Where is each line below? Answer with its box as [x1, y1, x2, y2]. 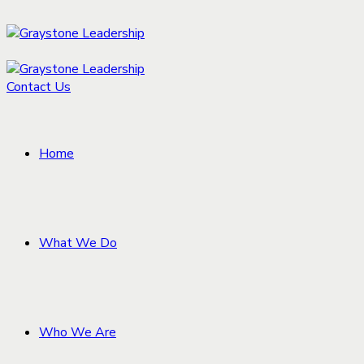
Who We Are [39, 323, 116, 341]
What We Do [39, 234, 117, 252]
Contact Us [6, 78, 71, 96]
